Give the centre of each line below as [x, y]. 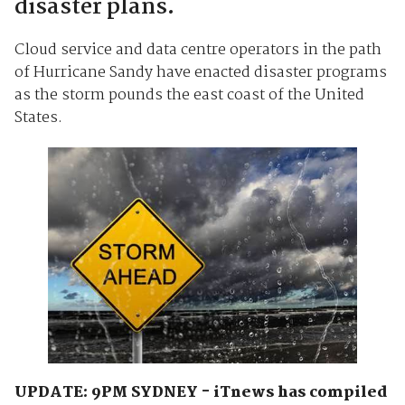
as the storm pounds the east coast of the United [189, 95]
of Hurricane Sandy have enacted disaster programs [200, 72]
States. [38, 118]
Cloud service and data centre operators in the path [198, 50]
